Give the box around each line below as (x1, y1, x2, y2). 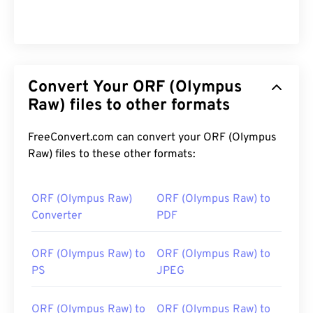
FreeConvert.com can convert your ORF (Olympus (28, 131, 203, 145)
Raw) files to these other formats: (28, 147, 196, 162)
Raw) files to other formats (28, 96, 230, 117)
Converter (31, 209, 82, 224)
